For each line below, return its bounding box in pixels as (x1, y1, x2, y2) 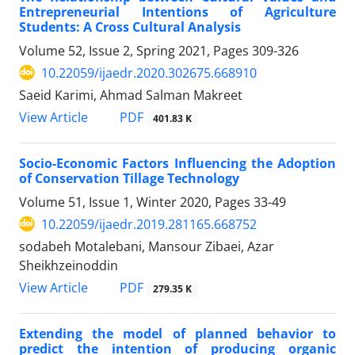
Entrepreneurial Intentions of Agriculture (19, 2, 336, 21)
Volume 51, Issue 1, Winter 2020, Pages (19, 193, 254, 211)
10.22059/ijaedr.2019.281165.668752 (41, 215, 257, 233)
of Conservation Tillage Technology (19, 169, 239, 187)
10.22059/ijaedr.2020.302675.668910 (41, 63, 257, 82)
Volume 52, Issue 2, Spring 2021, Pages (19, 41, 252, 59)
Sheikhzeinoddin (19, 256, 118, 274)
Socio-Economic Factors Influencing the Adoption (19, 154, 336, 172)
